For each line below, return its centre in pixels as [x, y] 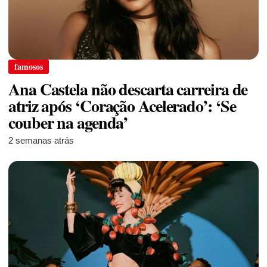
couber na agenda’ [68, 122]
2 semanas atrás [41, 140]
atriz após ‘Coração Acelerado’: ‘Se [122, 105]
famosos [29, 66]
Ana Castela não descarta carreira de [128, 89]
